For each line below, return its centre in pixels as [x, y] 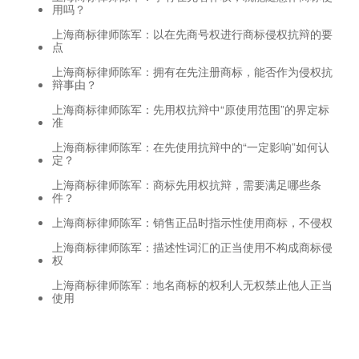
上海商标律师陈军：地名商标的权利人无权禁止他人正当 [192, 284]
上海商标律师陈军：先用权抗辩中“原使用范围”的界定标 [191, 109]
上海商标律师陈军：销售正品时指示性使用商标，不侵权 [192, 222]
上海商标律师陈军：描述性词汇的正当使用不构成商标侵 [192, 246]
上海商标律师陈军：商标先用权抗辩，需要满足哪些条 [187, 184]
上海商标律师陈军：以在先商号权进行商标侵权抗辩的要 [192, 33]
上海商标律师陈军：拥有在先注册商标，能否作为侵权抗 [192, 71]
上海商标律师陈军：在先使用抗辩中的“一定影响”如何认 [191, 146]
